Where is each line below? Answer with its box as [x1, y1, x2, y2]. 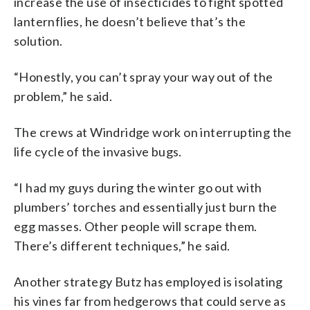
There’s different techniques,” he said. [14, 237, 230, 253]
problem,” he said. [14, 88, 113, 104]
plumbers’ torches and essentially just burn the [14, 199, 277, 215]
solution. [14, 33, 63, 48]
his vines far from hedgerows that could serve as [14, 293, 286, 309]
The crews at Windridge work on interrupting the [14, 124, 292, 140]
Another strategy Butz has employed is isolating [14, 273, 283, 289]
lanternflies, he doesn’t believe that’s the [14, 13, 246, 29]
